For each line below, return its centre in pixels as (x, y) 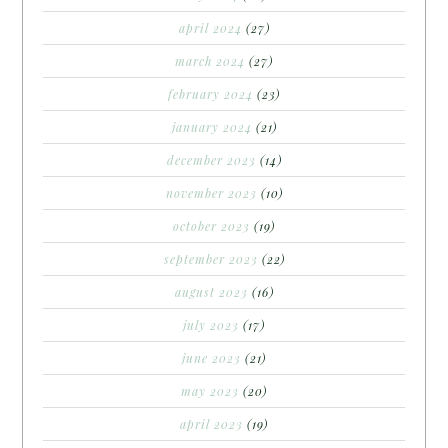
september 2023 (210, 258)
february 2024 (210, 93)
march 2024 (210, 60)
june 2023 (211, 357)
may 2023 (210, 390)
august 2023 (211, 291)
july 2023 (211, 324)
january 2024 (211, 126)
